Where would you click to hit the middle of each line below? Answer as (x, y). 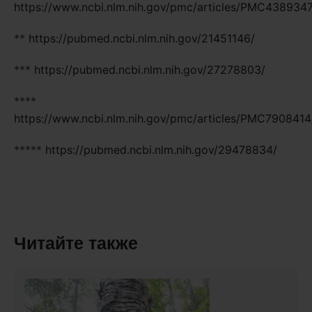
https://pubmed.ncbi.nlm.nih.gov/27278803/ (150, 69)
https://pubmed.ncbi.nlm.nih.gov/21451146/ (142, 38)
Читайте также (76, 243)
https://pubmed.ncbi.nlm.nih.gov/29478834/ (161, 149)
